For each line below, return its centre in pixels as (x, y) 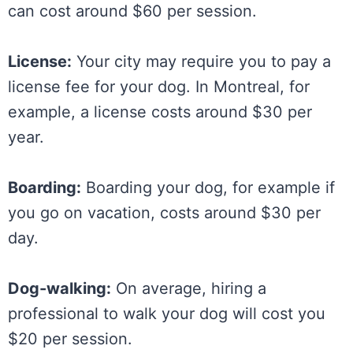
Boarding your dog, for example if (208, 188)
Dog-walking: (59, 289)
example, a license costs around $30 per (160, 112)
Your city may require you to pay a (201, 62)
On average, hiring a (189, 289)
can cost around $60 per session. (132, 11)
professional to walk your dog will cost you (167, 314)
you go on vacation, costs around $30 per (164, 213)
